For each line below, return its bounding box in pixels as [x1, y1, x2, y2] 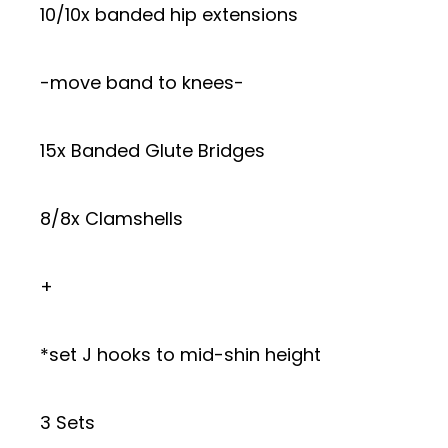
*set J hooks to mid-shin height [40, 342, 321, 367]
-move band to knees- [40, 70, 244, 95]
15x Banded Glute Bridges [40, 138, 265, 163]
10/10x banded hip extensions [40, 2, 298, 27]
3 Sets [40, 410, 95, 435]
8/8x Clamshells [40, 206, 183, 231]
